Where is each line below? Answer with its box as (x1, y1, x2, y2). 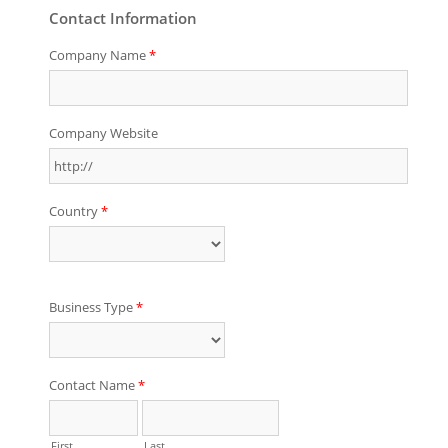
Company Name (49, 45, 149, 64)
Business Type (49, 297, 136, 316)
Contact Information (49, 7, 197, 28)
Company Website (49, 123, 158, 142)
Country (49, 201, 101, 220)
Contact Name (49, 375, 138, 394)
